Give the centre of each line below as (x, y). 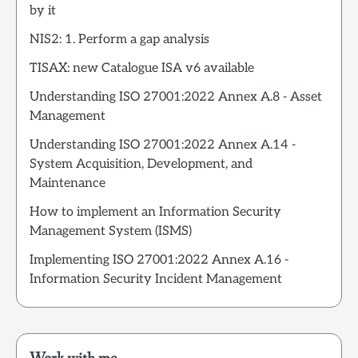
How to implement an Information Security (155, 212)
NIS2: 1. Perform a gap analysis (119, 40)
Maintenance (68, 183)
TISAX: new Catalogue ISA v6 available (142, 68)
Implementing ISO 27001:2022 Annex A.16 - (159, 260)
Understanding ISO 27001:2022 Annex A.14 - (163, 145)
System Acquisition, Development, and (141, 164)
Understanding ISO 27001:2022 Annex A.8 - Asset (176, 97)
